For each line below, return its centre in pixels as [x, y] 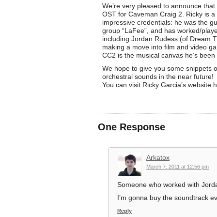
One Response [132, 127]
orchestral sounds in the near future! [158, 76]
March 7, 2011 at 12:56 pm [178, 166]
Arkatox [158, 157]
